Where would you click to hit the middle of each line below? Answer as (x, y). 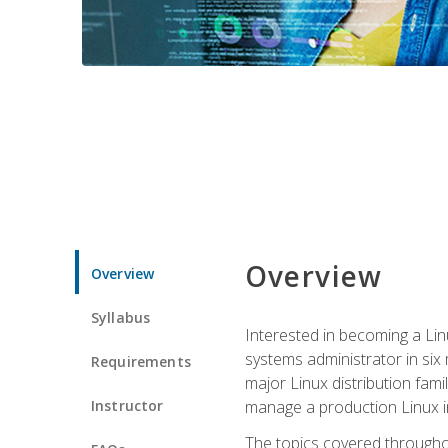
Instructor (127, 405)
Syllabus (121, 317)
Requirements (141, 361)
